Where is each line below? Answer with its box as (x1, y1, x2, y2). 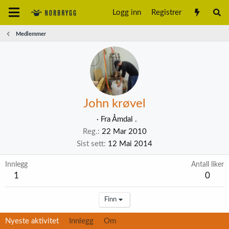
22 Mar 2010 (101, 128, 147, 135)
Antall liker (191, 161, 224, 168)
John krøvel (83, 98, 146, 110)
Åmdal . (111, 116, 137, 123)
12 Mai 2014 (108, 140, 152, 148)
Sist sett (77, 140, 104, 148)
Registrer (151, 8, 182, 16)
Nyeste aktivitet (5, 217, 59, 225)
